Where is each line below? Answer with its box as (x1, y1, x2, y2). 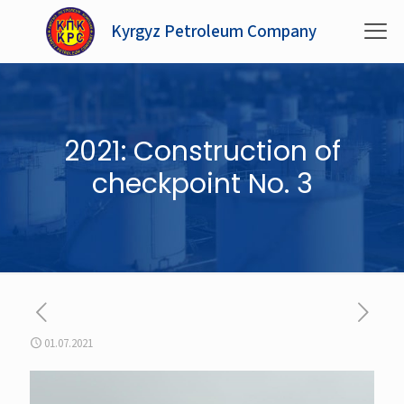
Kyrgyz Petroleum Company (111, 19, 317, 44)
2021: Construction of (63, 133, 341, 170)
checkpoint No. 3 (91, 165, 313, 203)
